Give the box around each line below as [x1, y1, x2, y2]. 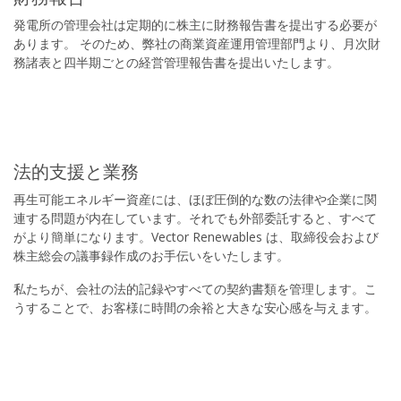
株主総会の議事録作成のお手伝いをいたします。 [13, 247, 289, 264]
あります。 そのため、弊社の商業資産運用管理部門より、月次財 [13, 35, 380, 52]
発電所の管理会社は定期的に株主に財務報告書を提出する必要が [13, 16, 377, 33]
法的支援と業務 [13, 161, 139, 182]
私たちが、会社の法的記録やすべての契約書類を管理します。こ [13, 280, 377, 297]
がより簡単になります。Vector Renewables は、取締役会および [13, 228, 379, 245]
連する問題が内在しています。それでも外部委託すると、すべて [13, 209, 377, 226]
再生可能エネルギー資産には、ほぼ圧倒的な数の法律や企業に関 [13, 191, 377, 208]
